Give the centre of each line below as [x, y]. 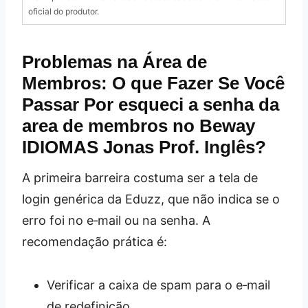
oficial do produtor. [64, 11]
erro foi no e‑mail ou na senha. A [116, 220]
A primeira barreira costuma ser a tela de [140, 177]
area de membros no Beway [139, 125]
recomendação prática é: [95, 241]
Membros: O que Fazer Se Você [153, 83]
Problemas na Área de [114, 62]
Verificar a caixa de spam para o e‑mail [158, 285]
